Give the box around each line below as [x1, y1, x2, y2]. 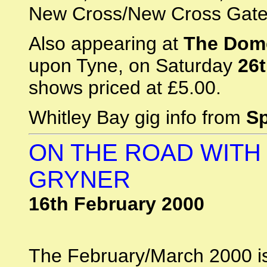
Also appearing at [29, 33, 184, 54]
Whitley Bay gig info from [29, 107, 246, 128]
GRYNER [29, 166, 131, 193]
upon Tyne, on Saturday [29, 55, 238, 76]
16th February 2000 [29, 193, 204, 215]
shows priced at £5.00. [29, 77, 221, 98]
